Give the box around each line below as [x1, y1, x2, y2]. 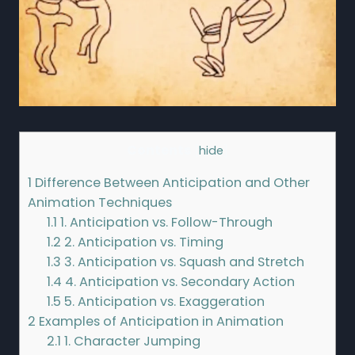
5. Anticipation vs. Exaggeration [61, 292, 265, 311]
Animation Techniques [28, 193, 172, 212]
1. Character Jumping [61, 332, 201, 351]
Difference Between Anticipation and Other [32, 174, 310, 193]
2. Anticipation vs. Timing [61, 233, 224, 252]
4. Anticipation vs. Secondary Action [62, 273, 296, 292]
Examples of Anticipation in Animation [36, 312, 284, 331]
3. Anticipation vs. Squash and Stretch [61, 253, 305, 272]
